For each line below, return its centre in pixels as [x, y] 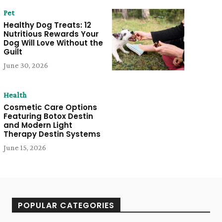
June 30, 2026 [26, 65]
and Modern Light [38, 125]
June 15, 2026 [25, 148]
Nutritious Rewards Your [51, 34]
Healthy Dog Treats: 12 [47, 25]
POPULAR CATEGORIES [66, 205]
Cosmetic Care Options [50, 108]
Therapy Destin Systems [52, 134]
